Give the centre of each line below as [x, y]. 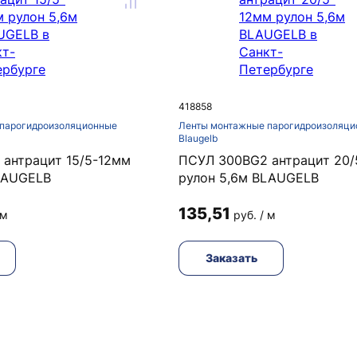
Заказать [231, 258]
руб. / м [255, 215]
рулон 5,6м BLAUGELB [249, 178]
